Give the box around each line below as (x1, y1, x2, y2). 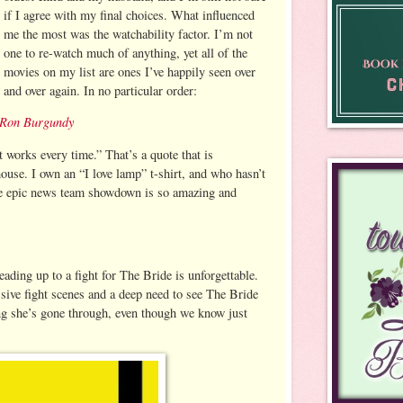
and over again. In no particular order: (4, 81, 198, 99)
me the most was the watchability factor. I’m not (4, 24, 254, 42)
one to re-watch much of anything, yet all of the (4, 43, 248, 61)
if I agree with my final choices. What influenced (4, 5, 255, 23)
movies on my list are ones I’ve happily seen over (4, 62, 256, 80)
